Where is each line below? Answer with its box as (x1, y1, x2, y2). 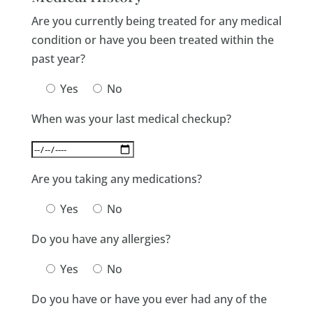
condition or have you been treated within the (31, 32, 274, 48)
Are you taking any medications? (31, 171, 202, 187)
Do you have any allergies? (31, 231, 170, 247)
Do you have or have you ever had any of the (31, 291, 267, 307)
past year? (31, 51, 85, 66)
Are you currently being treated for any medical (31, 13, 282, 29)
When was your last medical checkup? (31, 111, 231, 126)
